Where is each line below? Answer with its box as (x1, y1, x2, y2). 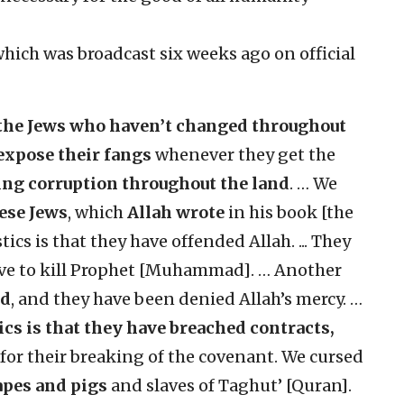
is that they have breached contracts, (26, 317, 335, 339)
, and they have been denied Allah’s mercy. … (11, 289, 363, 310)
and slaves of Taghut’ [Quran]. (107, 375, 352, 397)
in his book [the (225, 202, 353, 224)
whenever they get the (151, 144, 335, 166)
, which (68, 202, 127, 224)
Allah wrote (127, 202, 225, 224)
